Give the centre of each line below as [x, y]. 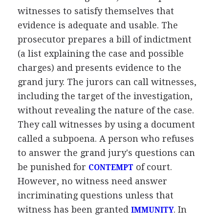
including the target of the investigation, [105, 96]
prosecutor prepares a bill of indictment [104, 39]
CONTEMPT [111, 167]
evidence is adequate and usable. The [98, 25]
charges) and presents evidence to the [99, 67]
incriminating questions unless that [95, 195]
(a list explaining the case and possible [100, 53]
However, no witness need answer [92, 181]
